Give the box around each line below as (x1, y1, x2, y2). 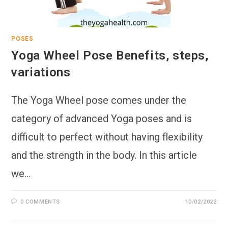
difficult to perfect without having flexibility (11, 130, 203, 143)
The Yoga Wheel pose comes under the (11, 94, 187, 106)
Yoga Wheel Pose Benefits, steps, (11, 48, 209, 63)
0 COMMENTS (20, 198, 61, 205)
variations (11, 65, 71, 79)
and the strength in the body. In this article (11, 149, 197, 161)
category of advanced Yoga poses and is (11, 112, 192, 125)
